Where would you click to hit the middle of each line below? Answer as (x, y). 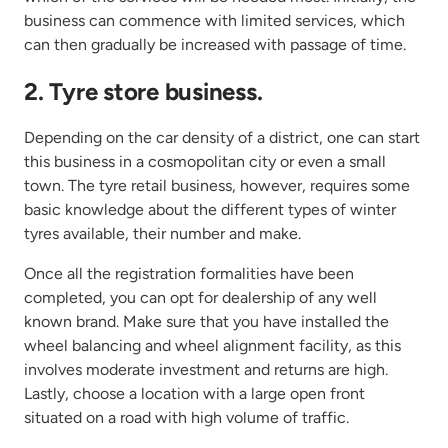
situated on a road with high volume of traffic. (186, 418)
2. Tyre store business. (143, 91)
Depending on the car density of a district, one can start (222, 138)
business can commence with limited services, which (214, 20)
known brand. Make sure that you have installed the (206, 322)
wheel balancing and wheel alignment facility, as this (212, 346)
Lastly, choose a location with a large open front (194, 394)
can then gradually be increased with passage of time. (215, 44)
